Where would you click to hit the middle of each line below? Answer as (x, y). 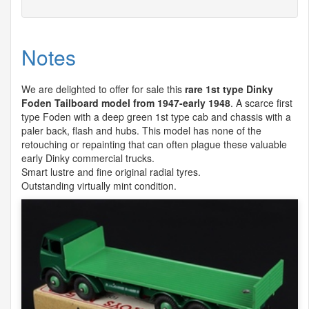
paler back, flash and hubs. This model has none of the (141, 130)
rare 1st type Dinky (229, 89)
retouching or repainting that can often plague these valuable (154, 144)
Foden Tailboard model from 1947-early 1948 (126, 102)
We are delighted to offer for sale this (103, 89)
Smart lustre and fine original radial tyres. (111, 171)
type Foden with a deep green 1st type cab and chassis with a (156, 116)
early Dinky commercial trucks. (88, 158)
